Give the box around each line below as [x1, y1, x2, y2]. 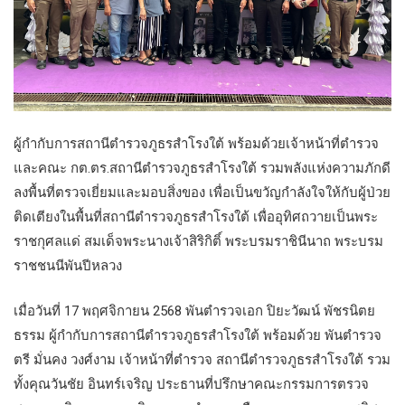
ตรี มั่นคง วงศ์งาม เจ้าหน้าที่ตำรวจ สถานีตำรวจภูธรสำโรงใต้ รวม [14, 352, 391, 369]
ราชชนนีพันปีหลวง [14, 258, 122, 275]
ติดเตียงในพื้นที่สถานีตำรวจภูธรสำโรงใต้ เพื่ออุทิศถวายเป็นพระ [14, 209, 378, 226]
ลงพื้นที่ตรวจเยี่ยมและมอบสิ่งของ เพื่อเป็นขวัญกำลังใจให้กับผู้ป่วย [14, 184, 391, 202]
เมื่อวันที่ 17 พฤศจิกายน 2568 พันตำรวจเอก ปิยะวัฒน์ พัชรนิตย [14, 303, 375, 320]
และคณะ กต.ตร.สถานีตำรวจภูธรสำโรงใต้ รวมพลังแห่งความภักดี [14, 160, 391, 177]
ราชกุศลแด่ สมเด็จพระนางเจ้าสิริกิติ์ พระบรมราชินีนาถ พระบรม [14, 233, 383, 250]
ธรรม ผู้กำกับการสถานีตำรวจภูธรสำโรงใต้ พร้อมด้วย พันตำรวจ [14, 327, 381, 344]
